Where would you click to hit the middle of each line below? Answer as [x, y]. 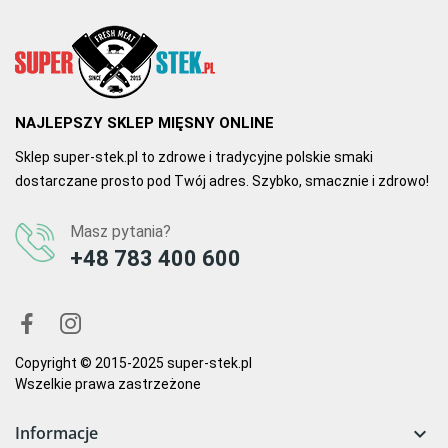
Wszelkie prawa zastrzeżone [108, 383]
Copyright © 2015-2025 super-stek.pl [133, 362]
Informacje [56, 432]
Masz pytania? [120, 231]
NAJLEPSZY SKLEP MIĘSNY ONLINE [144, 122]
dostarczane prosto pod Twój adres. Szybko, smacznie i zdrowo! [222, 180]
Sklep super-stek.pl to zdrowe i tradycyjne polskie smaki [194, 156]
